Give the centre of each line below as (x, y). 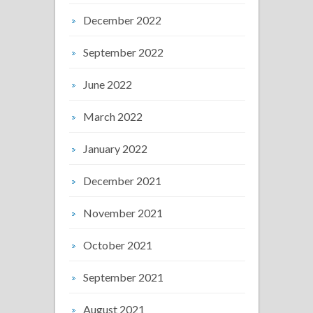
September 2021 (123, 277)
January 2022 (115, 148)
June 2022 (108, 84)
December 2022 (122, 20)
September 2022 (123, 52)
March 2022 (113, 116)
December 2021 (122, 180)
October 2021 (118, 245)
